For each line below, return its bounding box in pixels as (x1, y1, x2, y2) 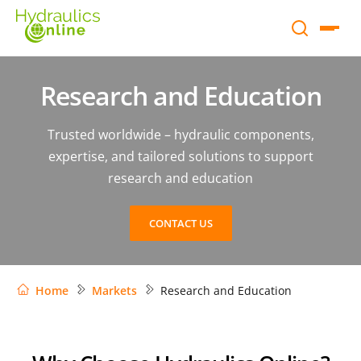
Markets (92, 283, 137, 299)
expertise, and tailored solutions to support (48, 147, 313, 166)
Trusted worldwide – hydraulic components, (47, 126, 314, 144)
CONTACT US (148, 216, 213, 231)
